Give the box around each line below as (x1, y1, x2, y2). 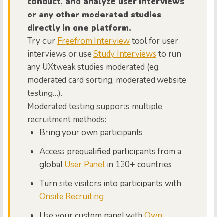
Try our (27, 35, 57, 46)
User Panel (64, 159, 105, 170)
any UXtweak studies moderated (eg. (27, 62, 160, 73)
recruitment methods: (27, 114, 106, 125)
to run (156, 48, 181, 60)
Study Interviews (93, 48, 156, 60)
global (39, 159, 64, 170)
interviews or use (27, 48, 93, 60)
